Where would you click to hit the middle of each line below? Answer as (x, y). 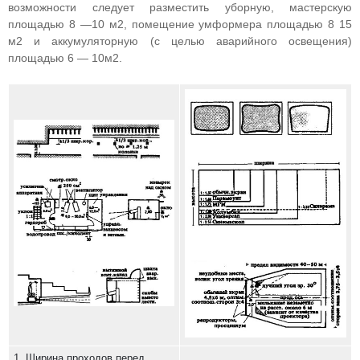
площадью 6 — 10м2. (65, 58)
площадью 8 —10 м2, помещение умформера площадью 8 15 (180, 24)
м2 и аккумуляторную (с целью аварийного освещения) (180, 41)
